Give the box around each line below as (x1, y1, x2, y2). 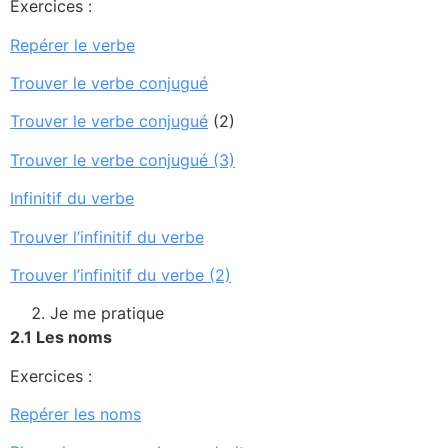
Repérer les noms (10, 404, 141, 425)
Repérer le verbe (10, 34, 135, 55)
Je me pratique (50, 303, 164, 324)
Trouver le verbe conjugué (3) (10, 149, 235, 170)
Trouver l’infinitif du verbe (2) (10, 264, 231, 285)
